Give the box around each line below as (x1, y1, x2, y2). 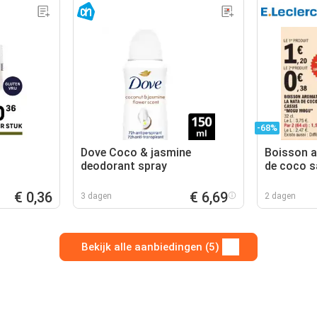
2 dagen (264, 190, 296, 201)
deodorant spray (81, 158, 168, 173)
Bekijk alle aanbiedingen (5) (81, 240, 219, 253)
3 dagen (81, 190, 113, 201)
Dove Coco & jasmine (81, 145, 192, 159)
